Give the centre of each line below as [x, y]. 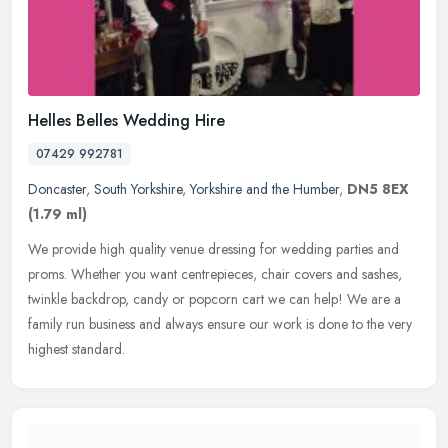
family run [56, 324]
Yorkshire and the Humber [264, 189]
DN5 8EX [378, 189]
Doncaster [57, 189]
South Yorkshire [138, 189]
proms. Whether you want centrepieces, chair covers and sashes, [215, 274]
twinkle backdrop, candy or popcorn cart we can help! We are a [214, 299]
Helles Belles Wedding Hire [126, 121]
